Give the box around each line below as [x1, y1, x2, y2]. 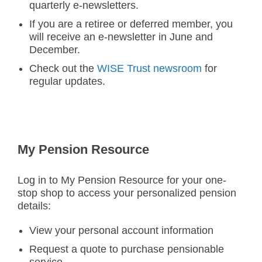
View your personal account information [29, 225, 213, 236]
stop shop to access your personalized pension [18, 187, 236, 199]
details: [18, 200, 51, 212]
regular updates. [29, 75, 105, 87]
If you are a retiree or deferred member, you [29, 18, 233, 30]
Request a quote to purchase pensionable [29, 243, 224, 255]
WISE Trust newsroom [97, 63, 202, 74]
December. [29, 44, 83, 56]
